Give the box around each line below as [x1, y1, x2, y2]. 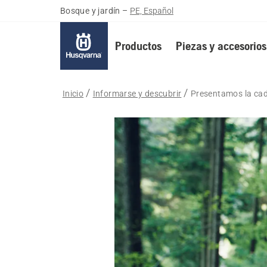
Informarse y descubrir [92, 89, 182, 98]
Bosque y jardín [60, 6, 120, 15]
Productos [114, 39, 162, 52]
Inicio [62, 89, 84, 98]
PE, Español [130, 6, 174, 15]
